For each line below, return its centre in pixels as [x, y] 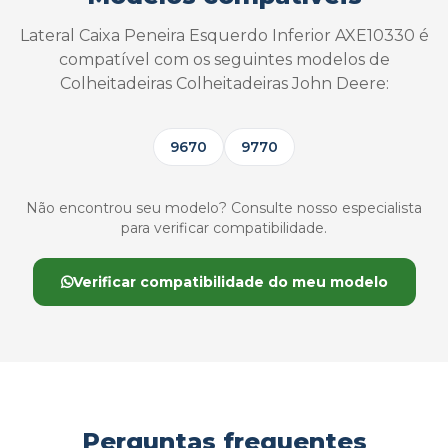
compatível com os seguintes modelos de [224, 59]
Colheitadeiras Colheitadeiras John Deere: [224, 83]
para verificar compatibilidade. [224, 228]
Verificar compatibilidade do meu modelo [230, 282]
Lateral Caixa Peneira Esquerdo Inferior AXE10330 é [224, 35]
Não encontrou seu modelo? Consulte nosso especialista [224, 208]
